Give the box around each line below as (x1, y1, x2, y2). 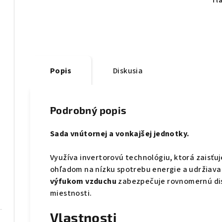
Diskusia (113, 65, 143, 77)
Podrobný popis (50, 104, 127, 116)
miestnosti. (50, 188, 92, 199)
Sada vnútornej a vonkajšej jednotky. (50, 128, 189, 140)
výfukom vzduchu (50, 176, 117, 187)
